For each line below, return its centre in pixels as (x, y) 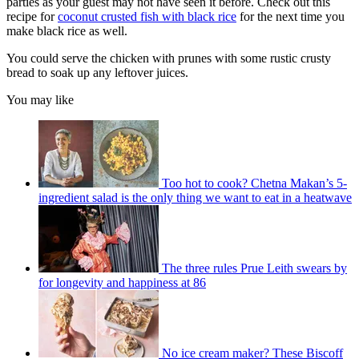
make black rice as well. (67, 31)
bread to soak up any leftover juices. (97, 73)
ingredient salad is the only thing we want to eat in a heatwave (195, 198)
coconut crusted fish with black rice (147, 17)
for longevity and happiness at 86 (122, 283)
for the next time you (290, 17)
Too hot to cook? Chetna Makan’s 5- (254, 184)
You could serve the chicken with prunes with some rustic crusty (169, 58)
